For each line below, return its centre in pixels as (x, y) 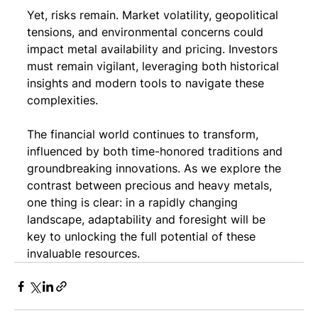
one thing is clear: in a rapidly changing (134, 202)
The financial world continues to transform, (144, 134)
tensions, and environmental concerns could (147, 32)
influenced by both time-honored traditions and (157, 151)
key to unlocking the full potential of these (143, 236)
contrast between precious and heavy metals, (151, 185)
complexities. (62, 100)
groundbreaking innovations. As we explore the (156, 168)
